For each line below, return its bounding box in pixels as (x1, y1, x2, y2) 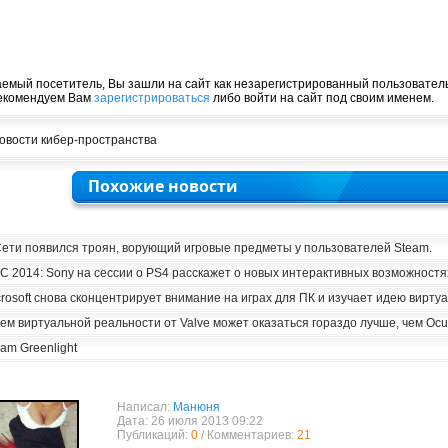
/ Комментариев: (197, 428, 297, 442)
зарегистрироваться (93, 91, 210, 105)
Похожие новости (87, 175, 238, 197)
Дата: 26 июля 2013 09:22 (116, 414, 263, 428)
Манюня (172, 400, 220, 414)
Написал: (116, 400, 173, 414)
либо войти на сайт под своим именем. (209, 91, 434, 105)
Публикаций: (116, 428, 191, 442)
